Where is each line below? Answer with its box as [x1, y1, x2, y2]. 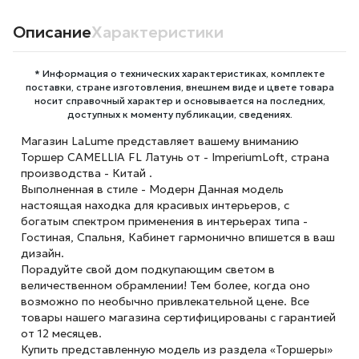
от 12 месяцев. [20, 326, 102, 341]
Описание [13, 22, 91, 42]
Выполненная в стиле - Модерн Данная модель [20, 182, 284, 196]
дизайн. [20, 246, 64, 260]
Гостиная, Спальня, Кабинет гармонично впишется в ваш [20, 230, 335, 244]
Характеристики [91, 22, 224, 42]
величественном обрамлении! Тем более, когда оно [20, 278, 310, 292]
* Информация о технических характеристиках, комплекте [34, 67, 325, 79]
